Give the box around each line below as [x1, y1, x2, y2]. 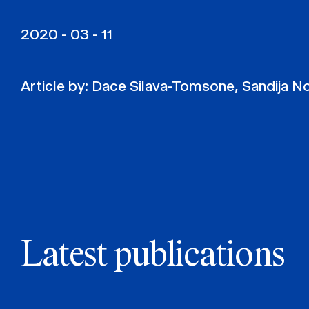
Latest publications [21, 239, 285, 273]
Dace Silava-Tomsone [92, 77, 235, 94]
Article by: [21, 77, 92, 94]
